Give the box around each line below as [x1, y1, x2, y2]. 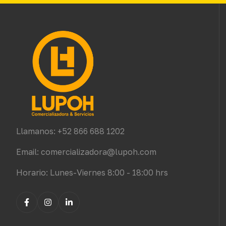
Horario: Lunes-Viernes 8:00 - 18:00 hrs [16, 167, 168, 178]
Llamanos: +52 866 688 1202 [16, 126, 125, 137]
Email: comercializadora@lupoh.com [16, 147, 156, 157]
